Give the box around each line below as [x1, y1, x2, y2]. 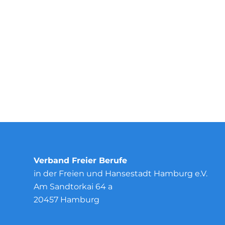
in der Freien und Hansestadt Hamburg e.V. [34, 168, 207, 178]
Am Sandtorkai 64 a [34, 181, 113, 191]
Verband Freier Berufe [34, 155, 127, 165]
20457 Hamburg [34, 194, 99, 204]
